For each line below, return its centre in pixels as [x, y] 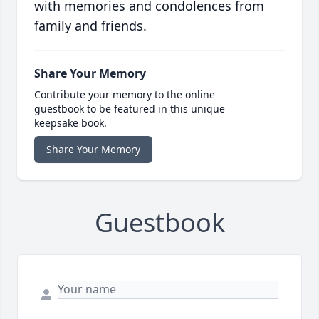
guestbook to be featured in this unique [130, 109]
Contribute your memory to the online [125, 95]
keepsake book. [70, 123]
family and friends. [90, 26]
